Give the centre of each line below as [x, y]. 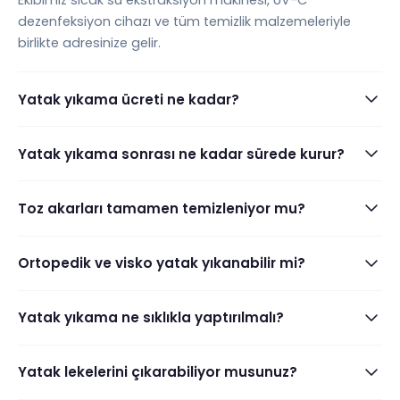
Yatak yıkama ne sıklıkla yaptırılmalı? [151, 318]
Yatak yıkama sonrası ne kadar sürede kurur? [181, 154]
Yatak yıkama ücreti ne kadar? [129, 99]
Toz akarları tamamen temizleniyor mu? [162, 208]
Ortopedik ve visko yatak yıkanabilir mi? [162, 263]
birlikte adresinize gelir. [89, 42]
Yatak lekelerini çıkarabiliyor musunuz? [158, 372]
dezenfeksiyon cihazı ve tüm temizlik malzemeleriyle [184, 21]
